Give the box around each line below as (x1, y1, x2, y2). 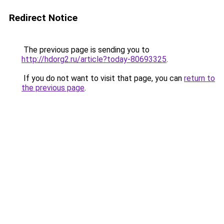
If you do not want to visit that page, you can (21, 73, 184, 83)
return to (184, 73, 215, 83)
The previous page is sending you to (21, 45, 149, 54)
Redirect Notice (9, 12, 77, 23)
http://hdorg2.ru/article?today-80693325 (21, 54, 166, 64)
